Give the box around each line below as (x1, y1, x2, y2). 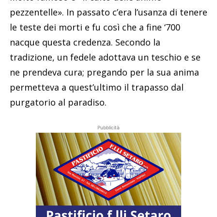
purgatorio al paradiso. (10, 96, 107, 108)
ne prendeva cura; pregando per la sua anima (10, 66, 199, 78)
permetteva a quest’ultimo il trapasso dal (10, 81, 184, 93)
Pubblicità (97, 124, 120, 130)
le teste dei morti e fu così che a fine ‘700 (10, 21, 180, 33)
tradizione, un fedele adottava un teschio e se (10, 51, 201, 63)
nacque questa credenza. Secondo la (10, 36, 160, 48)
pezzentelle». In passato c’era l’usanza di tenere (10, 6, 207, 18)
